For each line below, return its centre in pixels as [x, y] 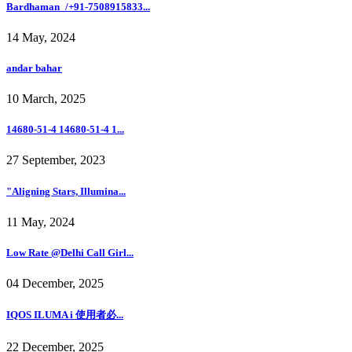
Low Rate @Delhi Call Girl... [70, 252]
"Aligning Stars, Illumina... [66, 191]
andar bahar [34, 68]
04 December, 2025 [55, 284]
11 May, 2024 [40, 222]
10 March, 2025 [46, 99]
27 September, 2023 [56, 160]
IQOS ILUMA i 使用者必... [65, 315]
